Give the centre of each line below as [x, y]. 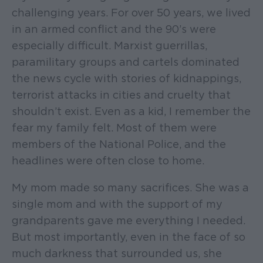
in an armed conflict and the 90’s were [114, 29]
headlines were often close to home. [108, 161]
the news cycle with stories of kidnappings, [127, 79]
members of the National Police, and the [119, 144]
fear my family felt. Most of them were [114, 128]
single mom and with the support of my [117, 204]
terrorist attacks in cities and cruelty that [121, 95]
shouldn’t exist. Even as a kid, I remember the [131, 112]
